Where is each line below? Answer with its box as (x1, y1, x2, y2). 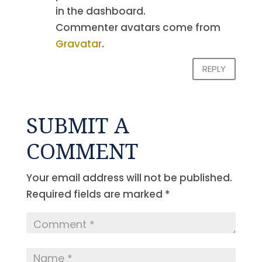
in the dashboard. (55, 4, 146, 18)
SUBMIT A (26, 109, 129, 140)
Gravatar (55, 36, 102, 51)
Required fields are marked (26, 187, 165, 201)
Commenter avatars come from (55, 20, 220, 35)
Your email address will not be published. (26, 170, 232, 185)
